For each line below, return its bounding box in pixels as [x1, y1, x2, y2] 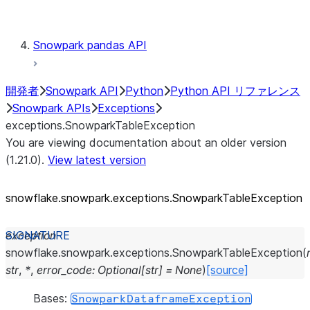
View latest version [48, 153, 146, 167]
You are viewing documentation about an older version [6, 136, 286, 149]
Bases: [33, 291, 71, 305]
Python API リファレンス [170, 84, 300, 98]
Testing [89, 3, 127, 17]
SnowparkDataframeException [71, 293, 251, 304]
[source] [206, 263, 248, 277]
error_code [37, 263, 92, 277]
